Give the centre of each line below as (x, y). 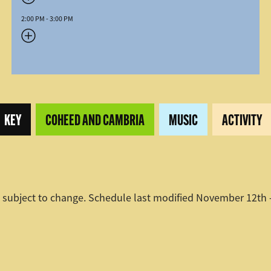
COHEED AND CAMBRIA (95, 119)
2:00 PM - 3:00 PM (47, 19)
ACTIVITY (242, 119)
